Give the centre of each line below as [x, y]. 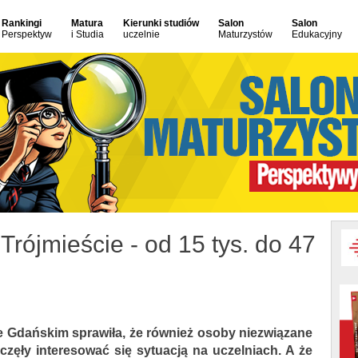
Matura [87, 23]
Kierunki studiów [161, 23]
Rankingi [22, 23]
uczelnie [141, 34]
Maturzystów [245, 34]
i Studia [88, 34]
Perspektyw [27, 34]
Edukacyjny [317, 34]
